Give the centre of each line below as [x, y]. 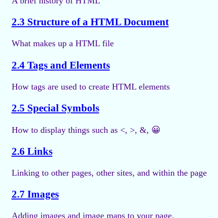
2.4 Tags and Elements [61, 65]
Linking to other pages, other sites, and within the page [109, 173]
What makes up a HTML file [63, 44]
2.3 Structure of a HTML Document [90, 22]
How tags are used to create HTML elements [91, 86]
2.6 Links [32, 151]
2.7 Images [35, 194]
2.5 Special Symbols [55, 108]
